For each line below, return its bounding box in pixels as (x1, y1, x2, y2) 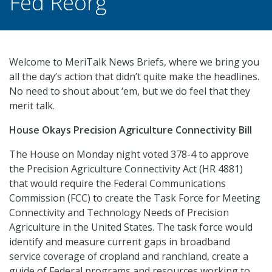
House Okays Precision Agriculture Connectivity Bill (9, 123, 252, 137)
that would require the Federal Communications (9, 177, 226, 190)
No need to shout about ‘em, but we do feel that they (9, 84, 250, 98)
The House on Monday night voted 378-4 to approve (9, 148, 249, 161)
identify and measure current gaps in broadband (9, 235, 230, 248)
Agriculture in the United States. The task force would (9, 220, 253, 234)
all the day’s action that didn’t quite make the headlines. (9, 70, 259, 83)
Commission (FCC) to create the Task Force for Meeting (9, 191, 260, 205)
